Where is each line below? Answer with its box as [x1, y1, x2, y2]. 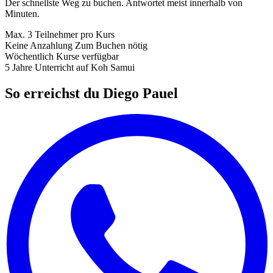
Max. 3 [5, 29, 32, 40]
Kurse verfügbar [56, 51, 119, 62]
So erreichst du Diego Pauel [5, 85, 178, 101]
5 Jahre [5, 62, 32, 73]
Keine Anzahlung [5, 40, 73, 51]
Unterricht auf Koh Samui [35, 62, 135, 73]
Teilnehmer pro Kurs [35, 29, 115, 40]
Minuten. [5, 8, 40, 19]
